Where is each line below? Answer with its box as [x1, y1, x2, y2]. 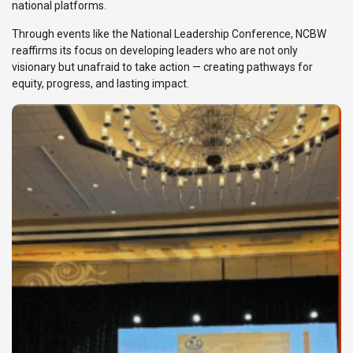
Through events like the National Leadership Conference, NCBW [12, 28, 326, 41]
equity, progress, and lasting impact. [12, 77, 189, 91]
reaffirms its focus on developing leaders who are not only [12, 44, 298, 58]
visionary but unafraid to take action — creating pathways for [12, 61, 313, 74]
